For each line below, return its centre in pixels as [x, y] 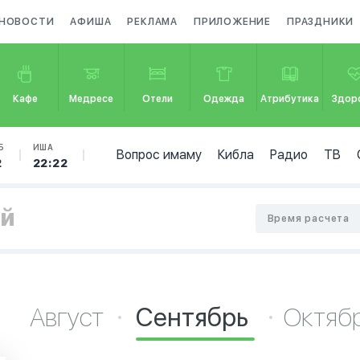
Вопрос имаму [159, 155]
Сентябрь [196, 317]
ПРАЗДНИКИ [321, 22]
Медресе [92, 99]
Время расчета [308, 219]
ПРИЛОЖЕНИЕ [233, 22]
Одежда [224, 99]
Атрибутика [290, 99]
